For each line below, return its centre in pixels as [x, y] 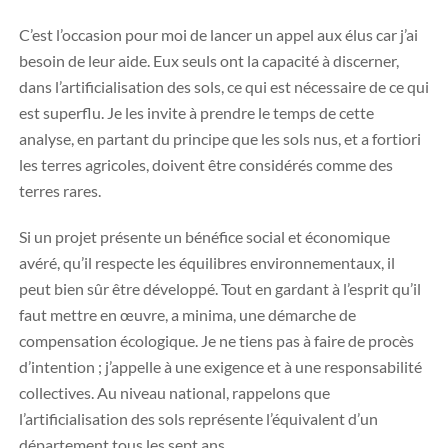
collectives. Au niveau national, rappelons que [174, 392]
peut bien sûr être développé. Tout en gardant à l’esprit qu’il [220, 288]
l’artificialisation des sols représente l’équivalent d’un [198, 418]
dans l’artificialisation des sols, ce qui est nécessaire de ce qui [224, 86]
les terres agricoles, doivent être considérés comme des [206, 164]
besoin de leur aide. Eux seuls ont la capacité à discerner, [209, 60]
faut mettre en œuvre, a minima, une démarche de [187, 314]
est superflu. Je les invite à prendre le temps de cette [196, 112]
